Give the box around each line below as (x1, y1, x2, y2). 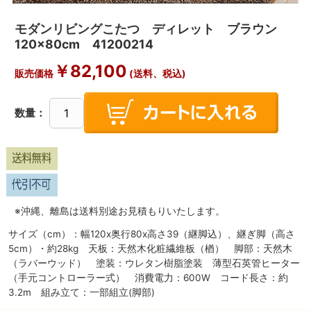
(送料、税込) (126, 68, 186, 80)
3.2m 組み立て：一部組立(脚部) (8, 286, 155, 298)
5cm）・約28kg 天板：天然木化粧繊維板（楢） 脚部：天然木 (8, 242, 292, 254)
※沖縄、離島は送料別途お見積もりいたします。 (14, 205, 225, 217)
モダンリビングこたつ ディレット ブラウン (14, 22, 289, 37)
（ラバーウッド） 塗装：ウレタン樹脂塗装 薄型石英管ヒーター (8, 257, 300, 269)
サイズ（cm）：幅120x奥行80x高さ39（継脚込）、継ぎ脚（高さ (8, 228, 295, 239)
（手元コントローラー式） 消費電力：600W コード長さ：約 (8, 271, 288, 283)
